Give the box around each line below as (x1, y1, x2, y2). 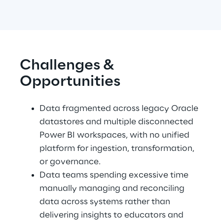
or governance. (39, 157, 103, 166)
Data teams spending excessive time (39, 171, 190, 180)
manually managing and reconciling (39, 184, 186, 193)
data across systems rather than (39, 197, 172, 206)
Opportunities (20, 74, 120, 90)
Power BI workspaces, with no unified (39, 131, 191, 140)
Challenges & (20, 58, 117, 74)
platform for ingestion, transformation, (39, 144, 196, 153)
